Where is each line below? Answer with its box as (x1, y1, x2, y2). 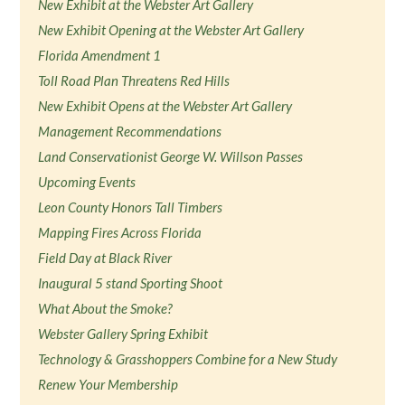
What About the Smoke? (38, 300, 174, 316)
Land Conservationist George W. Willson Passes (38, 148, 304, 165)
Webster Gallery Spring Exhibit (38, 325, 209, 342)
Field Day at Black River (38, 250, 173, 266)
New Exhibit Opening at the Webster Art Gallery (38, 22, 305, 38)
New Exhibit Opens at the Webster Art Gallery (38, 98, 293, 114)
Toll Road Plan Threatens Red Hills (38, 72, 231, 89)
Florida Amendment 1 (38, 47, 162, 63)
